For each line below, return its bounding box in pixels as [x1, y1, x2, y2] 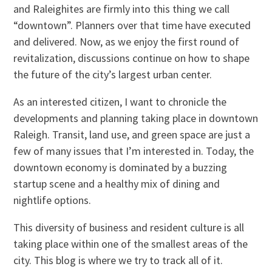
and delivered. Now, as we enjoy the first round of [13, 34, 240, 49]
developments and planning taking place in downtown [13, 110, 259, 125]
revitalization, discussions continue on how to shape [13, 50, 250, 65]
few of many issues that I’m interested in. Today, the [13, 143, 254, 158]
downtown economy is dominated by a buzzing [13, 160, 228, 174]
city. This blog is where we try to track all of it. [13, 253, 223, 267]
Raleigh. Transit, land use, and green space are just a [13, 127, 251, 141]
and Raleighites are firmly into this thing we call [13, 1, 230, 16]
